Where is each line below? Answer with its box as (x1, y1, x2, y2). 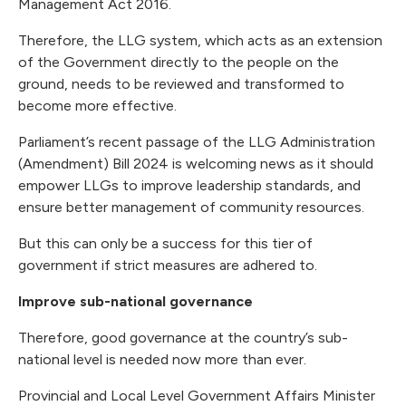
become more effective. (18, 97, 180, 115)
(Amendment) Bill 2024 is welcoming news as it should (18, 155, 373, 173)
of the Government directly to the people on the (18, 53, 339, 72)
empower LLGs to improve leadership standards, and (18, 177, 361, 195)
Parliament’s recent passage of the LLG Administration (18, 133, 375, 151)
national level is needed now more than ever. (18, 351, 310, 369)
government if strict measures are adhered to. (18, 256, 317, 275)
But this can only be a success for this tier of (18, 235, 313, 253)
